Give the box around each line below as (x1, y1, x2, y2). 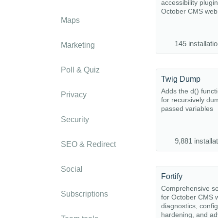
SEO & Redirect (61, 140, 116, 148)
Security (61, 115, 89, 124)
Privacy (61, 91, 87, 99)
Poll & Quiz (61, 66, 100, 74)
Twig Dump (161, 75, 200, 83)
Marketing (61, 41, 95, 49)
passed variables (161, 105, 213, 112)
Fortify (161, 172, 182, 181)
